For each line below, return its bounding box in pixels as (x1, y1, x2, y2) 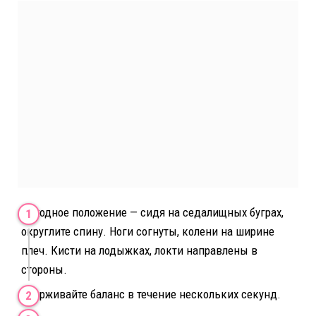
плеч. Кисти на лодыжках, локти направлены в (21, 243, 257, 258)
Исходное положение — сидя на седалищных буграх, (21, 205, 284, 220)
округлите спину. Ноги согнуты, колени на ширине (21, 224, 274, 239)
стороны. (21, 262, 67, 277)
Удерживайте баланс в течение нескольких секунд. (21, 286, 281, 301)
